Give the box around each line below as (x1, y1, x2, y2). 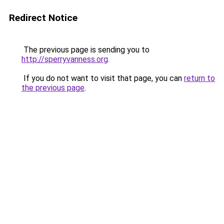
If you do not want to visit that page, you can (21, 73, 184, 83)
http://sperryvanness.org (21, 54, 108, 64)
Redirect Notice (9, 12, 77, 23)
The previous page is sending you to (21, 45, 149, 54)
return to (184, 73, 215, 83)
